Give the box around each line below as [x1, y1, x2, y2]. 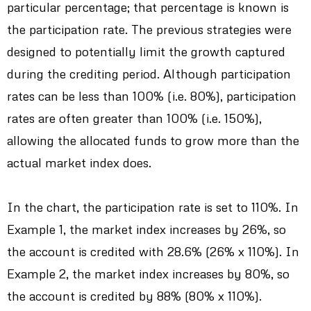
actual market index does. [7, 155, 151, 171]
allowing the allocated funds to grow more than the [7, 133, 299, 149]
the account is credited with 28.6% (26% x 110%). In [7, 244, 299, 260]
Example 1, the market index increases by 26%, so [7, 221, 286, 237]
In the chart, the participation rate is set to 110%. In [7, 199, 299, 215]
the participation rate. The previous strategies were [7, 22, 292, 37]
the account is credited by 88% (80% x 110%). [7, 288, 262, 304]
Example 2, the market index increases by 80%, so [7, 266, 289, 282]
